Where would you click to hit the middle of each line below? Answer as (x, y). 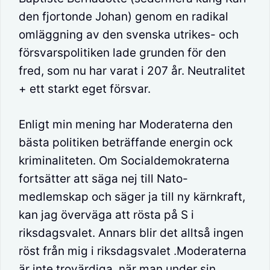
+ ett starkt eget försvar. (85, 89)
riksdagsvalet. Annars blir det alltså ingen (131, 233)
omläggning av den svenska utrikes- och (129, 35)
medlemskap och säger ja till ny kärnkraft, (132, 196)
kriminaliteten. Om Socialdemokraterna (124, 160)
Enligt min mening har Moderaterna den (126, 124)
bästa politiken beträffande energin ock (126, 142)
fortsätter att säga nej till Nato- (103, 178)
